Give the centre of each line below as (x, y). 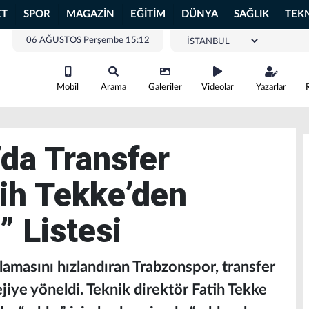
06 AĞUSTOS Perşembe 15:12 (88, 40)
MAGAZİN (90, 14)
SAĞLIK (251, 14)
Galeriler (165, 87)
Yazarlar (271, 87)
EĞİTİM (148, 14)
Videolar (218, 87)
